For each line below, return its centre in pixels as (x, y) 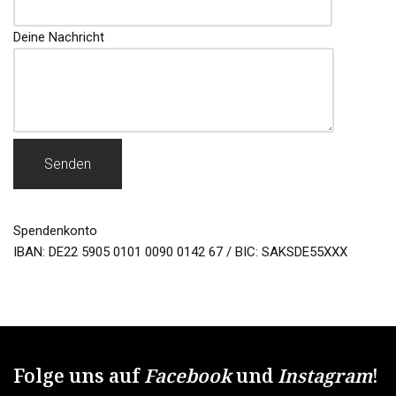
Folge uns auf (79, 376)
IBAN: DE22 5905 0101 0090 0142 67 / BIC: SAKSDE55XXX (180, 251)
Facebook (188, 376)
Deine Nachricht (59, 37)
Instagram (325, 376)
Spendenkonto (55, 230)
